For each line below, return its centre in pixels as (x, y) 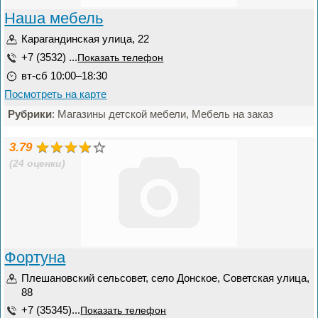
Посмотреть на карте (56, 94)
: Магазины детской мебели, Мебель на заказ (163, 114)
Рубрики (30, 114)
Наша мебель (54, 18)
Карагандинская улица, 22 (86, 39)
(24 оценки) (38, 164)
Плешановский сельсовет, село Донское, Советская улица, (166, 278)
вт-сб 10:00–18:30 (65, 76)
